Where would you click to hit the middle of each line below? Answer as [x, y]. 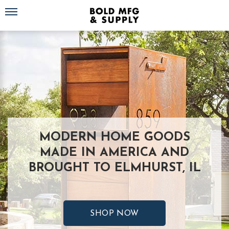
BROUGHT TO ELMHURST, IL [114, 168]
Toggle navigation [29, 7]
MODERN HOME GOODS [114, 138]
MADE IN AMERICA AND [114, 153]
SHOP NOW [114, 214]
